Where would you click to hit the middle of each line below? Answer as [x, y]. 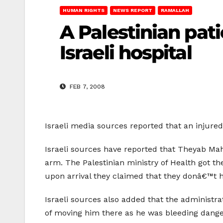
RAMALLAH [175, 10]
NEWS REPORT [133, 10]
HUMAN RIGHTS [84, 10]
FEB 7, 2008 [86, 87]
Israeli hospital [126, 53]
